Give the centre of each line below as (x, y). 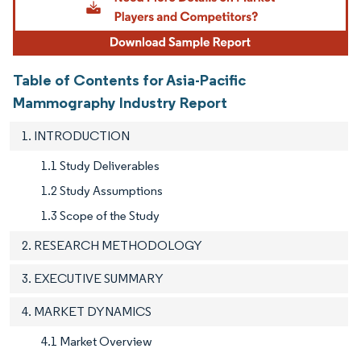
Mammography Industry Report (120, 103)
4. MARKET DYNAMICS (87, 312)
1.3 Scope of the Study (100, 216)
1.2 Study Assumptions (102, 191)
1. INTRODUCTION (76, 136)
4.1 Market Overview (97, 342)
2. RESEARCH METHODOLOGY (112, 246)
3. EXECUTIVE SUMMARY (93, 279)
